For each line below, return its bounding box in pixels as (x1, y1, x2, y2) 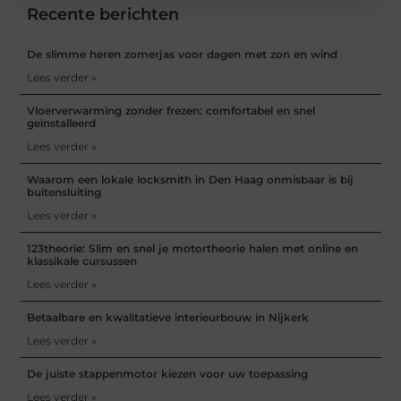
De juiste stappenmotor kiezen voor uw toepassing (27, 367, 309, 381)
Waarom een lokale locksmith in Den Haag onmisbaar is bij (27, 173, 354, 187)
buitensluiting (27, 185, 102, 200)
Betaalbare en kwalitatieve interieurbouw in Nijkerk (27, 311, 310, 325)
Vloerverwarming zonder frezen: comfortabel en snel (27, 104, 316, 118)
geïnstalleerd (27, 116, 97, 131)
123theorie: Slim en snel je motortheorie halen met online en (27, 242, 359, 256)
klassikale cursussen (27, 254, 138, 269)
